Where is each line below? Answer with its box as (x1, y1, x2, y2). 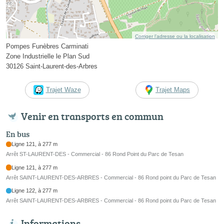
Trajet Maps (155, 86, 190, 94)
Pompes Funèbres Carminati (6, 42, 88, 50)
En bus (6, 128, 29, 140)
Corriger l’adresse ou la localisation (135, 33, 215, 39)
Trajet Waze (45, 86, 81, 94)
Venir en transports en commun (21, 109, 163, 123)
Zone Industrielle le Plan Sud (6, 52, 89, 60)
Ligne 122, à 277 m (11, 187, 58, 194)
